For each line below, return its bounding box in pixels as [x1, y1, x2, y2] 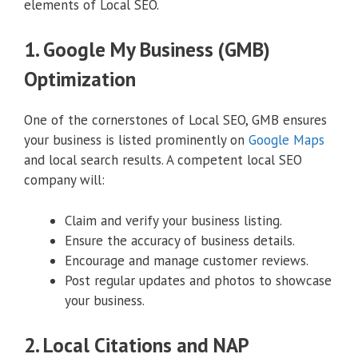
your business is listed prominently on [24, 131, 249, 149]
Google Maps [249, 131, 324, 149]
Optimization [24, 66, 136, 93]
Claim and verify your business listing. [65, 211, 282, 229]
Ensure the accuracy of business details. [65, 231, 295, 249]
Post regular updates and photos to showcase [65, 271, 332, 289]
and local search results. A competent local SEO [24, 151, 302, 169]
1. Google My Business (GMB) [24, 37, 270, 63]
